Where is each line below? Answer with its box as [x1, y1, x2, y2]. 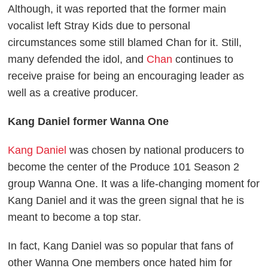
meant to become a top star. [8, 211, 142, 223]
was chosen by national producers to [66, 144, 245, 156]
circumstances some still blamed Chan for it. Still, [8, 36, 242, 48]
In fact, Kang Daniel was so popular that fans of [8, 239, 234, 252]
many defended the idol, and [8, 53, 147, 65]
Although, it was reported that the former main [8, 2, 227, 15]
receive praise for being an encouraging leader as [8, 69, 245, 82]
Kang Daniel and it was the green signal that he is [8, 194, 245, 206]
